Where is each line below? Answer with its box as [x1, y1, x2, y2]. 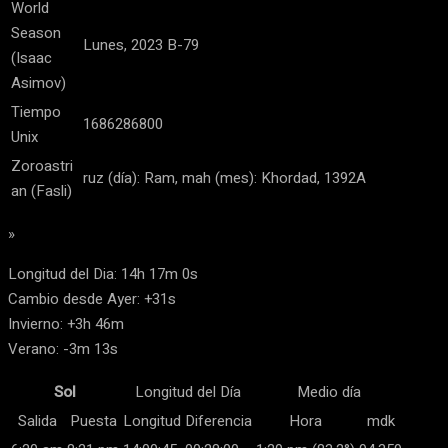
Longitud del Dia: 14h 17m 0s [8, 263, 198, 286]
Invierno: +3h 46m [8, 313, 124, 336]
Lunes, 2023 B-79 [83, 34, 199, 57]
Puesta [69, 410, 117, 433]
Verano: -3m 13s [8, 338, 118, 361]
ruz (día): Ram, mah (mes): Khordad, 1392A [83, 167, 366, 190]
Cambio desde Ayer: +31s [8, 288, 176, 311]
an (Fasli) [11, 180, 72, 203]
